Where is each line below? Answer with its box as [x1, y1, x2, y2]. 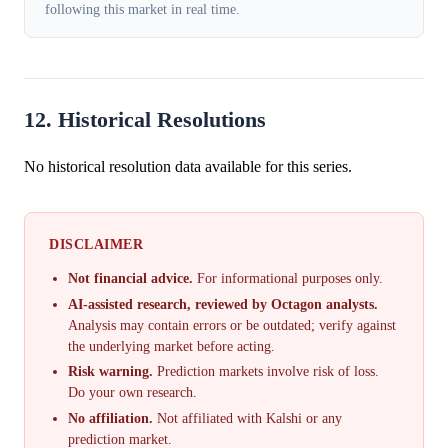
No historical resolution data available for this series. [24, 157, 352, 175]
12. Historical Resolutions [24, 107, 266, 132]
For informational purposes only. [193, 270, 384, 286]
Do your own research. [68, 385, 198, 401]
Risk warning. [68, 364, 154, 380]
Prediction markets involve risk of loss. [153, 364, 380, 380]
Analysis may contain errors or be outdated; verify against [68, 317, 397, 333]
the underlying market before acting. [68, 338, 276, 354]
